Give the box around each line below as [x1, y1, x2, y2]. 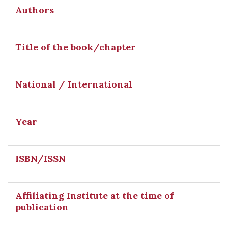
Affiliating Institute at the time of [15, 190, 174, 202]
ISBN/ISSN [15, 153, 68, 164]
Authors [15, 4, 54, 16]
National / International [15, 78, 132, 90]
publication [15, 201, 69, 213]
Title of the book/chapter [15, 41, 136, 53]
